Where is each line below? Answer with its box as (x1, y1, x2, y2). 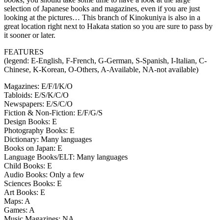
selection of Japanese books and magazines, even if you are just (4, 4, 200, 13)
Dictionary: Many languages (4, 135, 92, 143)
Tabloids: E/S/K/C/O (4, 90, 69, 99)
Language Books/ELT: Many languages (4, 152, 128, 161)
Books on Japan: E (4, 143, 62, 152)
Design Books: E (4, 117, 57, 126)
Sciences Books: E (4, 179, 62, 188)
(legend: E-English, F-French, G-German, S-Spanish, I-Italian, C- (4, 56, 207, 65)
